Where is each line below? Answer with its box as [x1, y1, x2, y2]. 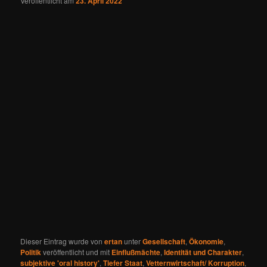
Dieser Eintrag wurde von [20, 235, 105, 246]
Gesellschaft [142, 235, 186, 247]
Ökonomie [189, 235, 224, 247]
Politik [20, 246, 42, 257]
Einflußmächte [111, 246, 161, 257]
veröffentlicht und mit [41, 246, 112, 257]
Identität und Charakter [164, 246, 243, 257]
